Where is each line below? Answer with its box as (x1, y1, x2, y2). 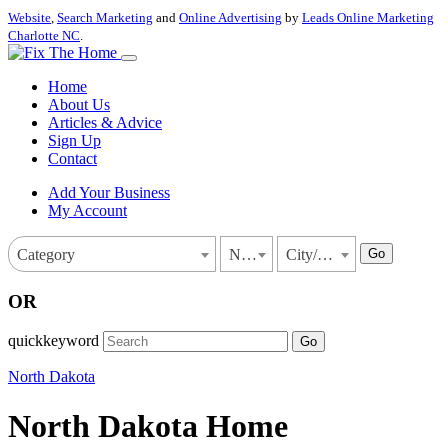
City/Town (317, 246, 333, 263)
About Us (48, 96, 110, 113)
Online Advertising (179, 10, 282, 25)
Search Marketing (57, 10, 153, 25)
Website (8, 10, 51, 25)
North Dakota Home (8, 407, 288, 444)
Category (17, 246, 75, 263)
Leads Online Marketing (302, 10, 434, 25)
